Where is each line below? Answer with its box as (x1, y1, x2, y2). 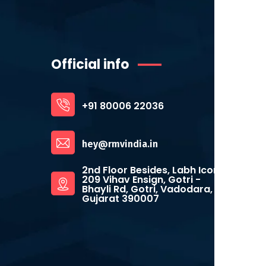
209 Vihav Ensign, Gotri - (82, 173, 201, 186)
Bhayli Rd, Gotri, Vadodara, (82, 182, 213, 196)
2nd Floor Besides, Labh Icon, (82, 163, 221, 177)
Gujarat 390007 (82, 192, 159, 205)
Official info (51, 55, 129, 74)
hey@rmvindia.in (82, 138, 158, 150)
